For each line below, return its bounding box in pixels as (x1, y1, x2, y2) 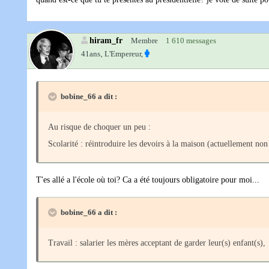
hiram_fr (89, 35, 122, 46)
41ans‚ (81, 49, 103, 59)
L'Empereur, (104, 49, 143, 59)
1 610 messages (166, 36, 216, 46)
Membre (131, 36, 158, 46)
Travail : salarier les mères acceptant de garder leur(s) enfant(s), (48, 238, 265, 248)
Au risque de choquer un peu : (48, 122, 151, 132)
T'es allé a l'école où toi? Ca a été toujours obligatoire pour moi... (36, 175, 259, 185)
